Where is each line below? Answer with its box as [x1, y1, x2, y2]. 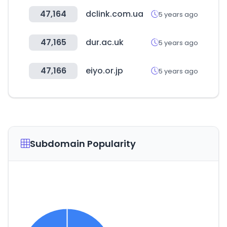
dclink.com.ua [86, 8, 143, 20]
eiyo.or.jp [86, 65, 123, 77]
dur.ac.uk [86, 36, 124, 48]
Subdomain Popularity [30, 137, 136, 150]
